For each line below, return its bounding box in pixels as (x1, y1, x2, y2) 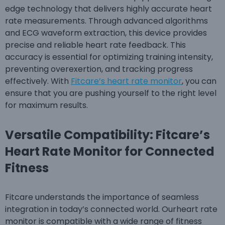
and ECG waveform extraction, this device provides (5, 27, 207, 39)
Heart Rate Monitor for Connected (5, 143, 214, 160)
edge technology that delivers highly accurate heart (5, 3, 212, 15)
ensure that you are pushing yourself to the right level (5, 87, 216, 99)
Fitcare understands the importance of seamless (5, 191, 199, 203)
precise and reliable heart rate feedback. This (5, 39, 186, 51)
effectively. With (5, 75, 71, 87)
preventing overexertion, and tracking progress (5, 63, 193, 75)
